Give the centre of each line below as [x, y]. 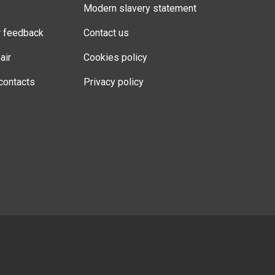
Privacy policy [114, 82]
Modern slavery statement [140, 8]
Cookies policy [116, 57]
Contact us [107, 33]
